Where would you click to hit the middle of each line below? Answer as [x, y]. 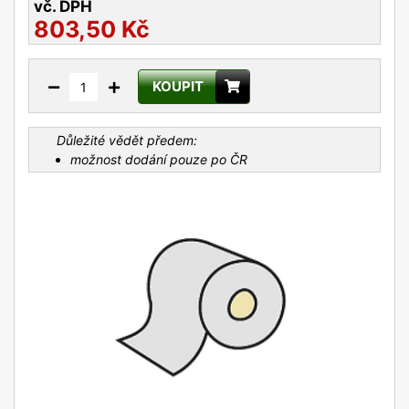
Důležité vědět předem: [127, 140]
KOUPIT [178, 86]
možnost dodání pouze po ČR [159, 159]
